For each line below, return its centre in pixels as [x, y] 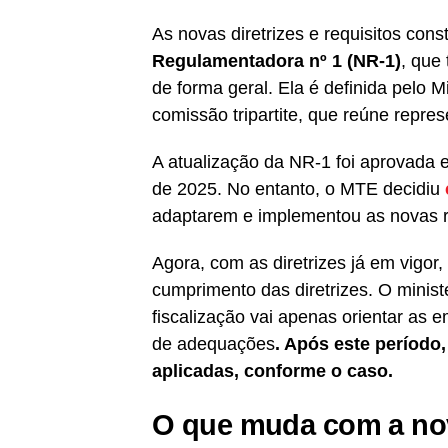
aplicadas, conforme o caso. [272, 371]
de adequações [213, 344]
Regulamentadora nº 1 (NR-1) [276, 61]
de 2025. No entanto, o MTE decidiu [298, 189]
